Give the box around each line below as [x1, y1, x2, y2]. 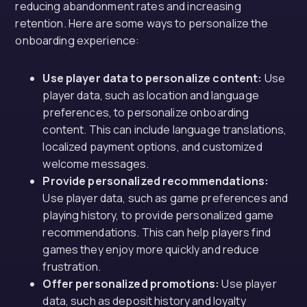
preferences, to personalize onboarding [42, 105, 249, 120]
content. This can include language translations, [42, 122, 287, 137]
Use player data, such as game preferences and [42, 191, 288, 206]
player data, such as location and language [42, 88, 259, 103]
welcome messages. [42, 156, 149, 171]
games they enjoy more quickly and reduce [42, 242, 260, 257]
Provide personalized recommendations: [42, 173, 269, 188]
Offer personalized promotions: [42, 276, 220, 291]
